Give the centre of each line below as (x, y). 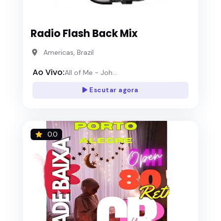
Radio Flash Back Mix (84, 34)
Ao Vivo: (49, 73)
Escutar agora (113, 90)
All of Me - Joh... (91, 72)
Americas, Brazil (68, 52)
